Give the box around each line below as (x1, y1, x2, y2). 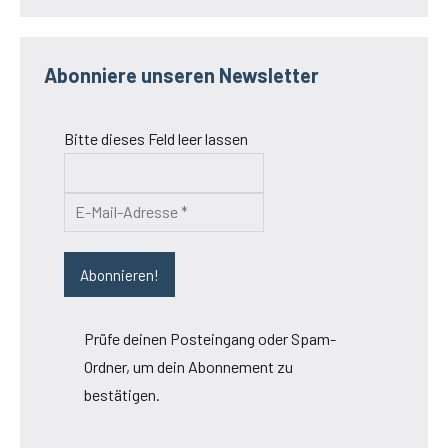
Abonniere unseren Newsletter (44, 63, 319, 88)
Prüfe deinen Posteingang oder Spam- (84, 329, 336, 349)
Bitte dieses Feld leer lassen (64, 129, 248, 149)
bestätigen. (84, 385, 160, 405)
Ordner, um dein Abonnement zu (84, 357, 293, 377)
